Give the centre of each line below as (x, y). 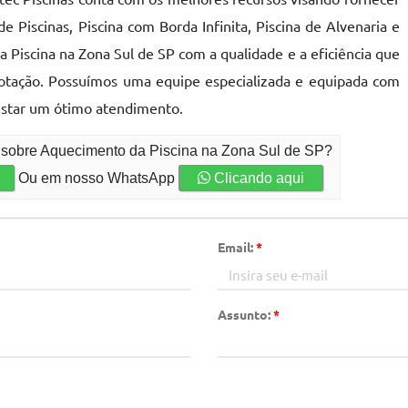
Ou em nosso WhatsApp (97, 178)
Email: (237, 247)
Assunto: (245, 314)
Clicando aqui (258, 178)
